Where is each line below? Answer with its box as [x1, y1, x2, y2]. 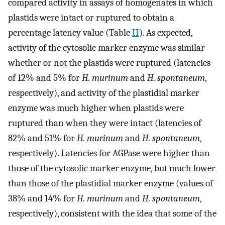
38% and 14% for [8, 192, 77, 204]
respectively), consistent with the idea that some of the [8, 207, 216, 219]
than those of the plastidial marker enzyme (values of [8, 177, 213, 189]
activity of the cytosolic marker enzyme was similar [8, 42, 205, 53]
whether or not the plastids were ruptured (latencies [8, 57, 210, 68]
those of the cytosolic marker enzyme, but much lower [8, 162, 215, 174]
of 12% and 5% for [8, 72, 82, 83]
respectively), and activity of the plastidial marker [8, 87, 199, 98]
